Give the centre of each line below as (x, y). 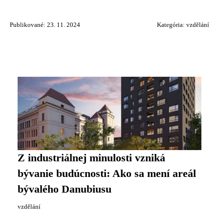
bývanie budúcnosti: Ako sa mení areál (107, 173)
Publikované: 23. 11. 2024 (45, 25)
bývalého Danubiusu (65, 189)
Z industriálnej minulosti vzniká (91, 158)
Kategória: (172, 25)
